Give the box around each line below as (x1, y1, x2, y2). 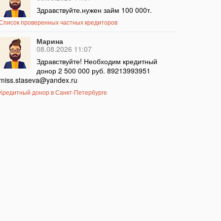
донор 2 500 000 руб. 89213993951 (36, 66, 150, 76)
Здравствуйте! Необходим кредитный (36, 56, 157, 67)
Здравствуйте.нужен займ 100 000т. (36, 5, 152, 15)
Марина (36, 36, 63, 46)
